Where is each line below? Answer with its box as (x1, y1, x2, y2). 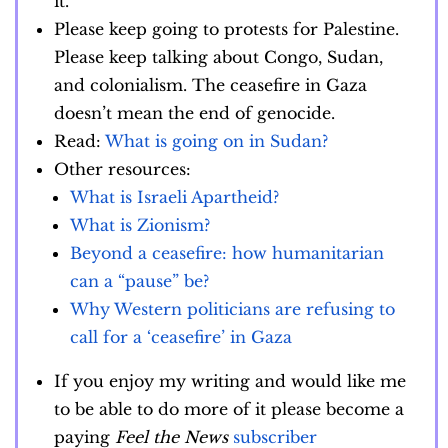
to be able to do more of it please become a (54, 399, 404, 420)
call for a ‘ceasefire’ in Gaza (70, 327, 292, 348)
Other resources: (54, 159, 191, 180)
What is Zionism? (70, 215, 215, 236)
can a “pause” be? (70, 271, 209, 292)
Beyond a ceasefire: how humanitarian (70, 243, 384, 264)
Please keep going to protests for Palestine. (54, 19, 399, 40)
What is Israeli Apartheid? (70, 187, 284, 208)
